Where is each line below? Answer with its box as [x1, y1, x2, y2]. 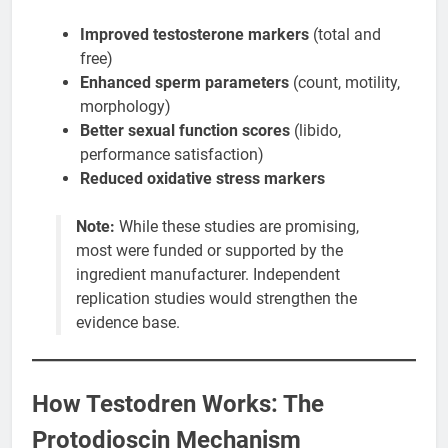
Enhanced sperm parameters [80, 73, 289, 93]
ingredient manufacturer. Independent [76, 265, 340, 285]
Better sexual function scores [80, 121, 290, 141]
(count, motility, [289, 73, 400, 93]
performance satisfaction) [80, 145, 264, 165]
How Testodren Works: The [32, 390, 324, 419]
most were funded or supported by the [76, 241, 343, 261]
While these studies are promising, [115, 217, 359, 237]
